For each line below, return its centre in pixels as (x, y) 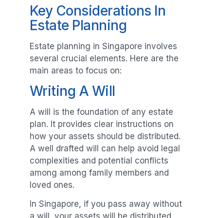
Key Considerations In (98, 10)
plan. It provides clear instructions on (101, 124)
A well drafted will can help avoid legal (105, 149)
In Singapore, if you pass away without (106, 204)
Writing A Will (72, 91)
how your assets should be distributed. (105, 136)
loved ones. (52, 185)
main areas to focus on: (75, 70)
